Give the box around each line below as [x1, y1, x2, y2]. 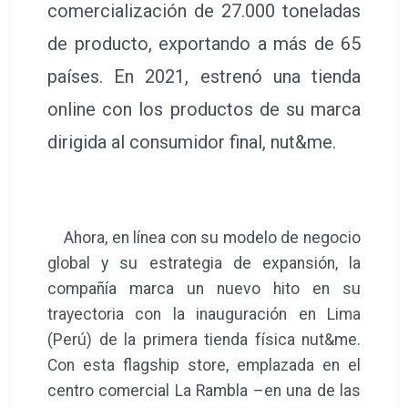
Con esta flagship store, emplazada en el [47, 355, 361, 374]
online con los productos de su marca [47, 97, 361, 120]
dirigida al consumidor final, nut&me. [47, 130, 336, 153]
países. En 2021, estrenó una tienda [47, 65, 361, 87]
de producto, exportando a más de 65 [47, 32, 361, 55]
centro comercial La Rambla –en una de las [47, 381, 361, 400]
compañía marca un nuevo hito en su [47, 279, 361, 298]
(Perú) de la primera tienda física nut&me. [47, 330, 361, 349]
